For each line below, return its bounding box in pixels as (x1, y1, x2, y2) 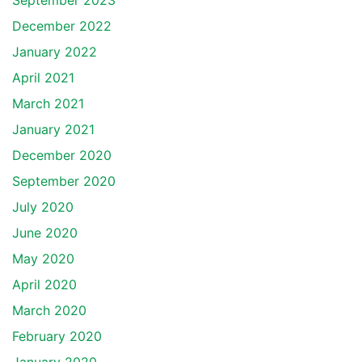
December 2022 (12, 18, 112, 34)
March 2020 (12, 302, 86, 318)
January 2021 (12, 121, 95, 137)
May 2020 (12, 250, 74, 267)
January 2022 (12, 44, 97, 60)
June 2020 (12, 225, 78, 241)
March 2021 (12, 95, 84, 112)
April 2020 (12, 276, 77, 293)
